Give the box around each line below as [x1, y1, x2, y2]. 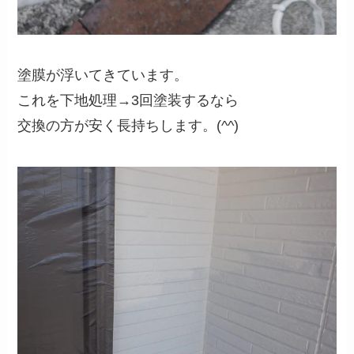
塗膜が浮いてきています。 [17, 67, 189, 84]
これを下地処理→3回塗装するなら [17, 92, 239, 109]
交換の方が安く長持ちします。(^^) [17, 118, 239, 134]
